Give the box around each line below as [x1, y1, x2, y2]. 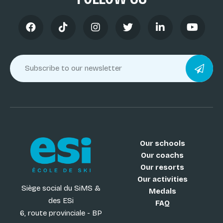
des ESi [48, 196, 74, 206]
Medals [148, 187, 176, 196]
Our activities [137, 175, 188, 184]
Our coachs [141, 151, 184, 160]
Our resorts [140, 163, 184, 172]
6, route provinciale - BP [19, 209, 102, 218]
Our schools [139, 139, 185, 148]
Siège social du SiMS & [21, 184, 101, 193]
